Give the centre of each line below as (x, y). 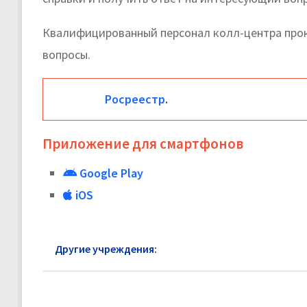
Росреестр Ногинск (211, 249)
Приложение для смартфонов (143, 144)
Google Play (110, 173)
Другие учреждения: (106, 249)
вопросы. (66, 55)
